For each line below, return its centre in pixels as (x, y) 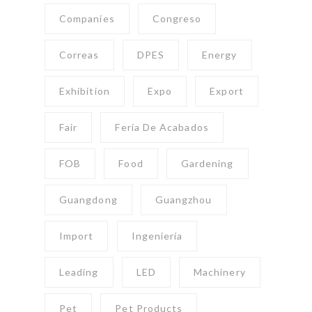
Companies (87, 19)
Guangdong (88, 200)
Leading (79, 272)
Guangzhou (184, 200)
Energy (220, 55)
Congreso (177, 19)
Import (77, 236)
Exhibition (85, 91)
